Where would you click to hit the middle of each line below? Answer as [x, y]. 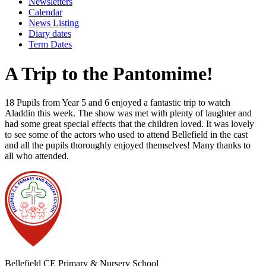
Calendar [45, 12]
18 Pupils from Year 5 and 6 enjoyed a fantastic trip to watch [118, 103]
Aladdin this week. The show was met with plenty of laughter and [128, 113]
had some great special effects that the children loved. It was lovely [129, 124]
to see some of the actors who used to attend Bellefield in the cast [126, 135]
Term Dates [50, 45]
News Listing [54, 23]
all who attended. [37, 156]
